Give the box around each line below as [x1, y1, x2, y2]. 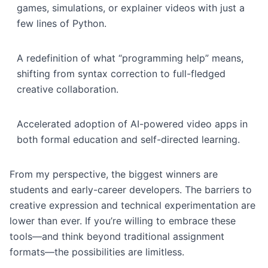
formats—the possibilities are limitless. [10, 246, 184, 258]
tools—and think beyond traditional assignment [10, 230, 224, 242]
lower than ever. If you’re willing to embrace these [10, 215, 236, 227]
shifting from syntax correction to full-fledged [17, 68, 226, 80]
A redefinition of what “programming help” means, [17, 52, 243, 64]
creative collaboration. [17, 83, 118, 95]
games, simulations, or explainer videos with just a [17, 2, 245, 14]
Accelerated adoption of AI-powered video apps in [17, 118, 248, 130]
